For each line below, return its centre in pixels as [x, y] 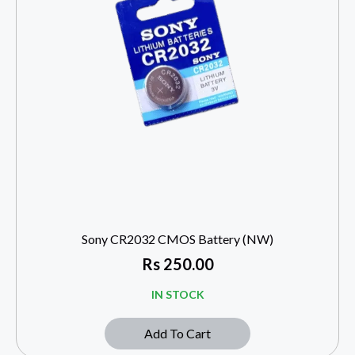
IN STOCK [177, 295]
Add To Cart [177, 334]
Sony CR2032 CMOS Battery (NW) [177, 239]
